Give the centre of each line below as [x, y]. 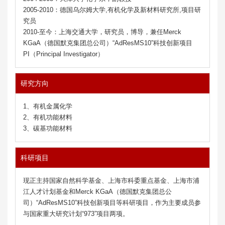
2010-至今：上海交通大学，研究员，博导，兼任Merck [102, 32]
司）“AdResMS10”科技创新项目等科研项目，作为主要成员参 [112, 202]
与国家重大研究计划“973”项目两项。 [76, 213]
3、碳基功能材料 [48, 128]
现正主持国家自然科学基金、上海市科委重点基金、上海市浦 [111, 180]
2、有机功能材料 [48, 117]
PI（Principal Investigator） [64, 54]
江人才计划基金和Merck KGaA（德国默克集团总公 [97, 191]
